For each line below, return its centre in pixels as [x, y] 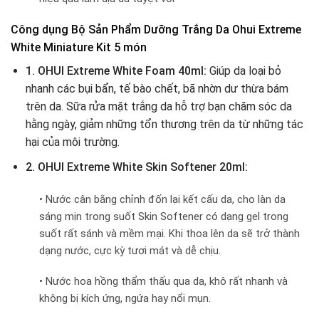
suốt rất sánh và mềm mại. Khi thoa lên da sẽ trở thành [169, 233]
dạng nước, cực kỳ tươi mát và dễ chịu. [130, 250]
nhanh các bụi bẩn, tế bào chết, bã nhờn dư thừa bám [157, 89]
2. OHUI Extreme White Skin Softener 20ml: [136, 167]
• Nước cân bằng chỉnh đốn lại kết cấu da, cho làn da [162, 199]
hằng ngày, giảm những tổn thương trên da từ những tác [164, 125]
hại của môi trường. [72, 142]
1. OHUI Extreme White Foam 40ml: [116, 71]
